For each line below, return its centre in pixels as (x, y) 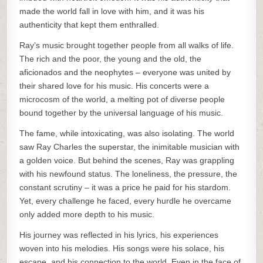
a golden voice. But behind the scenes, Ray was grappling (127, 160)
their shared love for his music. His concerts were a (114, 86)
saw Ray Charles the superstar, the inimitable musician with (130, 147)
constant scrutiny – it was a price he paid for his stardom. (125, 187)
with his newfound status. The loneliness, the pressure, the (129, 174)
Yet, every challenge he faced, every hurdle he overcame (126, 201)
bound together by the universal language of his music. (122, 113)
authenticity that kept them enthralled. (90, 25)
